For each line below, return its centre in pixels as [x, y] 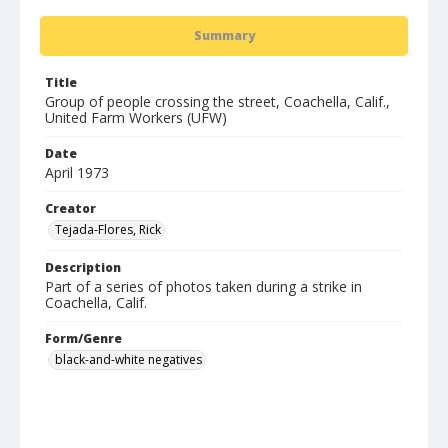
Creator [70, 208]
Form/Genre [83, 338]
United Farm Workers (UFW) [136, 117]
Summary [224, 35]
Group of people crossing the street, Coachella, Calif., [217, 101]
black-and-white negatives [128, 359]
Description [83, 267]
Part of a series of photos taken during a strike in [203, 286]
